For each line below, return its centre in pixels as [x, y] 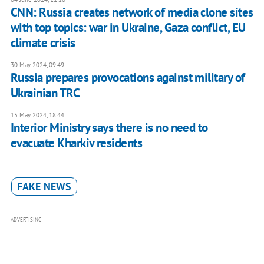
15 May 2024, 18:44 [37, 115]
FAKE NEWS [44, 186]
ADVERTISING [26, 219]
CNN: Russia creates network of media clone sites [132, 12]
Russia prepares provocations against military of [128, 77]
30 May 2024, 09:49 [37, 65]
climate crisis [43, 42]
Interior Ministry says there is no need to [109, 127]
